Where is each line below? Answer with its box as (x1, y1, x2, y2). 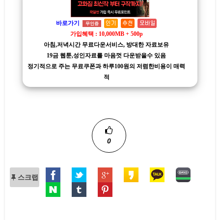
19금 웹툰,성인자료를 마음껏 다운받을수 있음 (47, 52, 166, 59)
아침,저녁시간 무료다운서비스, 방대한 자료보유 (44, 41, 169, 49)
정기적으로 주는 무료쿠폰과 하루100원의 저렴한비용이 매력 (27, 63, 186, 70)
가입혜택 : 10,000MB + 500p (70, 30, 143, 38)
